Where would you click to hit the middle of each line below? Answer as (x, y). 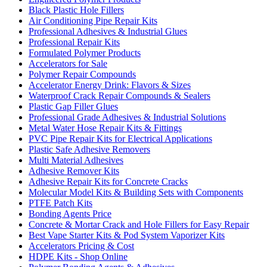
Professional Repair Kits (74, 42)
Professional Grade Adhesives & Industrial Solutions (127, 117)
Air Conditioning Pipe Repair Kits (93, 20)
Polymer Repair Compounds (82, 74)
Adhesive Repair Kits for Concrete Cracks (108, 181)
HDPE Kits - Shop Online (78, 256)
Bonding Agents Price (70, 213)
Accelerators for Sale (68, 63)
